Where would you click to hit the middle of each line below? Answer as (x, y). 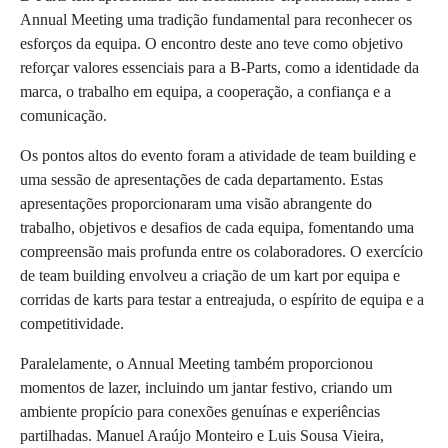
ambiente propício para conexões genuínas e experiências (200, 412)
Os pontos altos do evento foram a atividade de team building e (218, 156)
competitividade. (72, 324)
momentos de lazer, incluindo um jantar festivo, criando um (206, 388)
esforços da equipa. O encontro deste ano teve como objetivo (211, 44)
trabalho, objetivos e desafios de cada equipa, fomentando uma (217, 228)
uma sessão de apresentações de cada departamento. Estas (201, 180)
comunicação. (63, 116)
